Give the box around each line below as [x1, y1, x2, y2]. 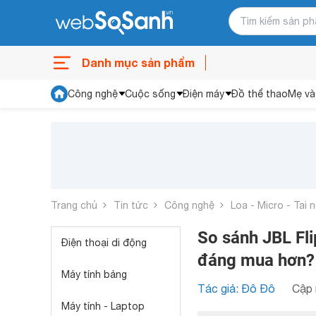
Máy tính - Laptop [61, 300, 145, 312]
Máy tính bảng [61, 269, 127, 280]
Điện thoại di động [61, 237, 147, 248]
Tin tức [114, 199, 148, 211]
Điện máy [183, 88, 224, 99]
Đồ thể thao [231, 88, 288, 99]
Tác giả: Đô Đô [197, 282, 275, 295]
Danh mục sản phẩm [82, 56, 195, 69]
